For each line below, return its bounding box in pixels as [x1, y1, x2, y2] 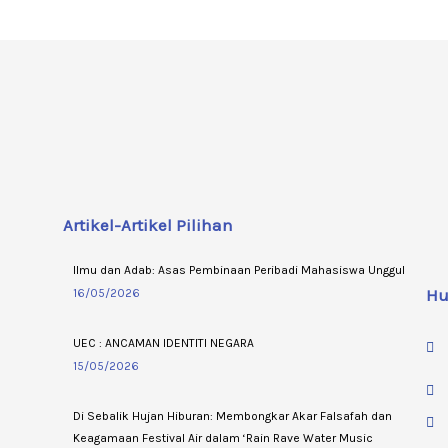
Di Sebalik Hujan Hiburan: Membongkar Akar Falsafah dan [72, 408, 392, 423]
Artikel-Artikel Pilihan [62, 214, 233, 235]
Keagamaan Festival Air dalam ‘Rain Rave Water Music [72, 430, 373, 445]
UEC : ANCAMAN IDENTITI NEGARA [72, 335, 254, 350]
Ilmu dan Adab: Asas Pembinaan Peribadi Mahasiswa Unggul [72, 262, 405, 277]
